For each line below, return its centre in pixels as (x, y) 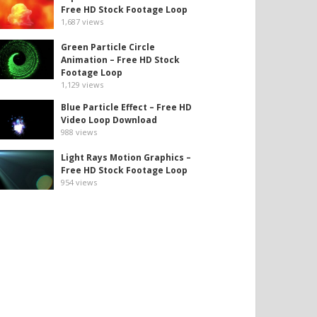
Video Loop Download (109, 120)
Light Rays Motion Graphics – (126, 157)
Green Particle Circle (108, 47)
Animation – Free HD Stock (120, 59)
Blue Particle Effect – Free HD (126, 107)
